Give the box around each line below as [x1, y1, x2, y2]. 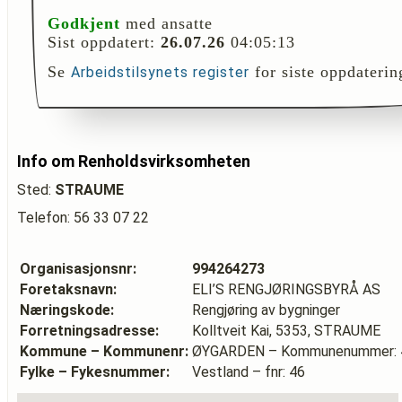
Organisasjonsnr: [20, 260, 136, 277]
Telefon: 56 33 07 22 [17, 209, 149, 226]
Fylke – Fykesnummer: [20, 363, 170, 380]
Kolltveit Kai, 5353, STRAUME [192, 322, 380, 339]
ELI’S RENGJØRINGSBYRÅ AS [192, 281, 380, 298]
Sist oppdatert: [48, 33, 161, 51]
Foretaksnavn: [20, 281, 117, 298]
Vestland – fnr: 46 [192, 363, 305, 380]
